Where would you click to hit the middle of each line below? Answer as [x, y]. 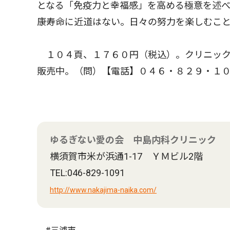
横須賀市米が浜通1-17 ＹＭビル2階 [126, 156]
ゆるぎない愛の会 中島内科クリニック [133, 140]
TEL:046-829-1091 [87, 172]
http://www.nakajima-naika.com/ [103, 190]
